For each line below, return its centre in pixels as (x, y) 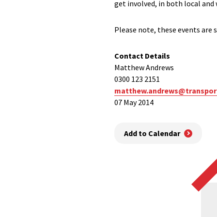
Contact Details (142, 56)
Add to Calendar (152, 133)
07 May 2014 (134, 102)
